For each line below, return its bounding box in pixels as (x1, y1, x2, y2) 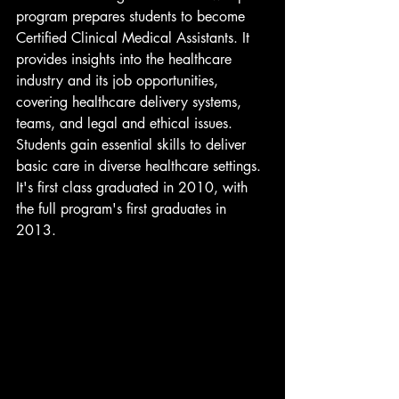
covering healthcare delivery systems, (16, 93, 246, 112)
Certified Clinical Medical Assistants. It (16, 28, 254, 48)
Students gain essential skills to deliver (16, 135, 250, 155)
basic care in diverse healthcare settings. (16, 157, 265, 176)
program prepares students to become (16, 7, 249, 27)
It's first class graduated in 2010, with (16, 178, 252, 198)
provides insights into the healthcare (16, 50, 236, 69)
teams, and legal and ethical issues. (16, 114, 237, 134)
